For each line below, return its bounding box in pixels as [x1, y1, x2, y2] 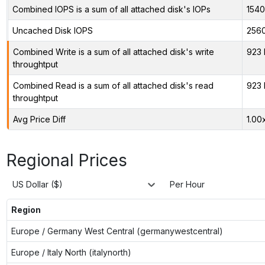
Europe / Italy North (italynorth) [11, 247, 131, 257]
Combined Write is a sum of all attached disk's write [12, 46, 214, 57]
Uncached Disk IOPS [12, 25, 93, 35]
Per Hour [170, 179, 205, 190]
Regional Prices [6, 150, 127, 170]
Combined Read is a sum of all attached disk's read [12, 80, 214, 91]
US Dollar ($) [12, 179, 63, 190]
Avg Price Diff [12, 114, 66, 124]
